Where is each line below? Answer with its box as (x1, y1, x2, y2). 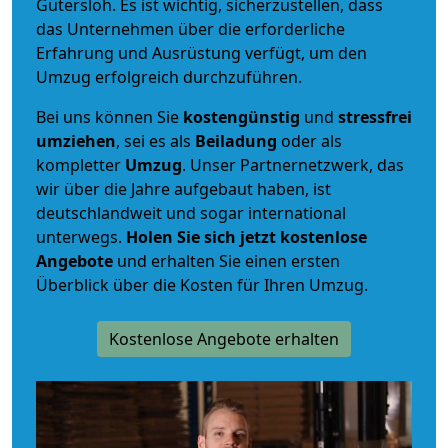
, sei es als (116, 129, 195, 152)
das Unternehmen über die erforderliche (36, 17, 345, 40)
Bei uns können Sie (36, 105, 183, 128)
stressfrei (338, 105, 412, 128)
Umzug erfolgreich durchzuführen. (36, 65, 302, 88)
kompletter (36, 153, 125, 176)
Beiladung (195, 129, 277, 152)
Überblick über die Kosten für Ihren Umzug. (36, 273, 368, 296)
